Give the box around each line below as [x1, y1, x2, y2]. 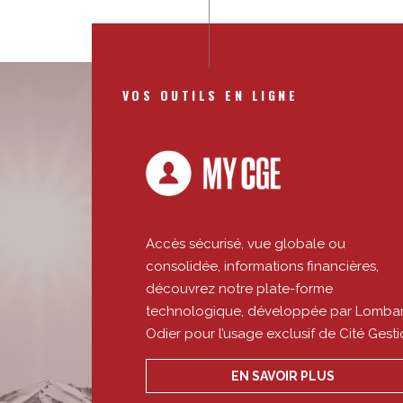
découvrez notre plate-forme [146, 280, 333, 296]
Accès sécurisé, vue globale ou [146, 235, 345, 251]
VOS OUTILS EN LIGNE [121, 85, 298, 103]
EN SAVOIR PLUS [231, 368, 336, 382]
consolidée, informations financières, [146, 257, 379, 273]
